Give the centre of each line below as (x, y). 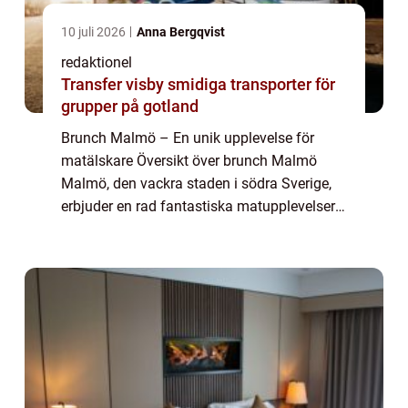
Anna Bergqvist (181, 32)
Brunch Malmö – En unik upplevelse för (188, 138)
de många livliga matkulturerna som (177, 252)
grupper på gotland (130, 107)
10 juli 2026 (95, 32)
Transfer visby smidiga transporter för (114, 85)
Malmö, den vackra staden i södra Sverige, (196, 184)
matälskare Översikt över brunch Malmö (189, 161)
